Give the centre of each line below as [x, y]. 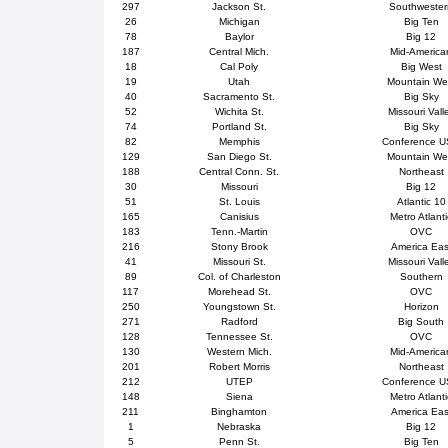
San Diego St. [239, 156]
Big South [421, 321]
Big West [421, 66]
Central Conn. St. [239, 171]
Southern [421, 276]
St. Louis [239, 201]
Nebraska [239, 426]
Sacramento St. [239, 96]
